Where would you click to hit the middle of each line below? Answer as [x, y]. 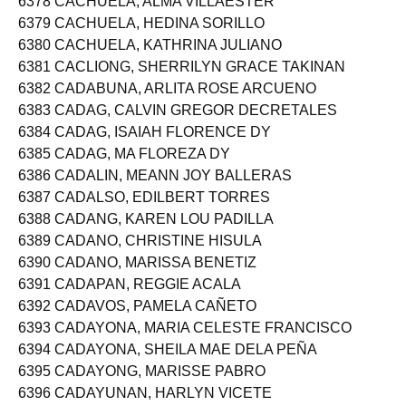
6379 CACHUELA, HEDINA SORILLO [141, 39]
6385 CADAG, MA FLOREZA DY [124, 169]
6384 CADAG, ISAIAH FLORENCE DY [145, 147]
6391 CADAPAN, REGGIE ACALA [130, 300]
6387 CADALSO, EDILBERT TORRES [144, 213]
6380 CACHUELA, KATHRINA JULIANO [150, 60]
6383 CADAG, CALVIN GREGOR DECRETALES [178, 126]
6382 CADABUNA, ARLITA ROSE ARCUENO [167, 104]
